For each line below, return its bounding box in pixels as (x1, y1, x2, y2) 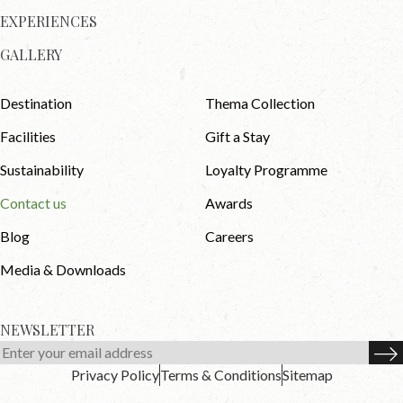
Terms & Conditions (159, 365, 282, 383)
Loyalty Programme (205, 160, 328, 178)
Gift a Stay (205, 127, 271, 145)
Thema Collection (205, 94, 316, 112)
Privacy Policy (70, 365, 159, 383)
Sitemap (282, 365, 333, 383)
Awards (205, 193, 254, 211)
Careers (205, 227, 255, 245)
